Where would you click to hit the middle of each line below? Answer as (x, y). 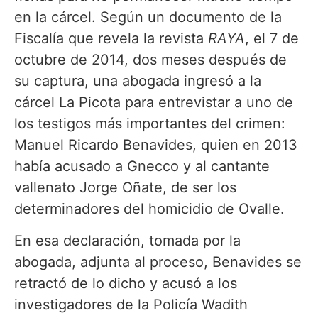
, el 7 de (272, 39)
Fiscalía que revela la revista (111, 39)
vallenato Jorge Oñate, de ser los (125, 188)
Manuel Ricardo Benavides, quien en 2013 (156, 145)
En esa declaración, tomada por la (127, 240)
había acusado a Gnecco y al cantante (142, 166)
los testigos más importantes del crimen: (150, 124)
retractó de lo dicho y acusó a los (126, 283)
